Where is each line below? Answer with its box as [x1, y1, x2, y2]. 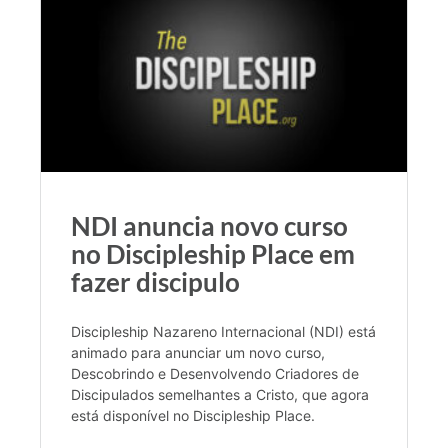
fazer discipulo [71, 265, 240, 298]
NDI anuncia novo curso [71, 209, 348, 242]
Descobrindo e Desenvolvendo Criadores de [71, 364, 359, 382]
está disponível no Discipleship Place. [71, 406, 315, 424]
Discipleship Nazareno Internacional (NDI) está [71, 322, 376, 340]
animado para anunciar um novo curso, [71, 343, 325, 361]
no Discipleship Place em [71, 237, 355, 270]
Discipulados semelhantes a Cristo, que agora [71, 385, 369, 403]
